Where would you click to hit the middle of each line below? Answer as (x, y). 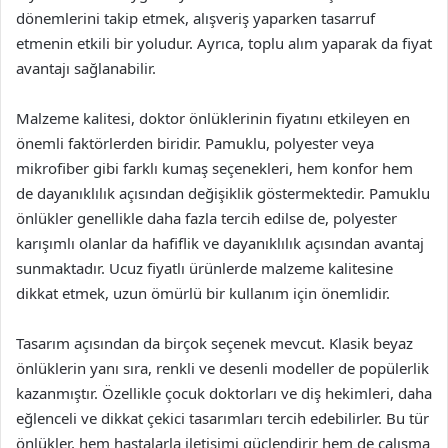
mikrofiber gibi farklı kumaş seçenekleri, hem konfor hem (214, 167)
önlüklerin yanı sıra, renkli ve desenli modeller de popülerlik (222, 367)
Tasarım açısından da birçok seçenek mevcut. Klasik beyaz (214, 342)
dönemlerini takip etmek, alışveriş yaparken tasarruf (195, 17)
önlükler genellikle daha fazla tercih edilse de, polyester (206, 217)
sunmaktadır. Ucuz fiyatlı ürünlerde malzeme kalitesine (204, 267)
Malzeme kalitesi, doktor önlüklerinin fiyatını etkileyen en (213, 117)
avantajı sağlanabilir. (86, 67)
